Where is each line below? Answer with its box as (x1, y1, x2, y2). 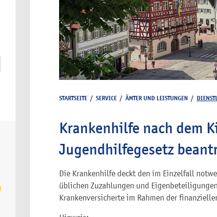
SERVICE (96, 94, 117, 102)
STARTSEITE (59, 94, 87, 102)
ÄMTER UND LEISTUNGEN (125, 94, 188, 102)
